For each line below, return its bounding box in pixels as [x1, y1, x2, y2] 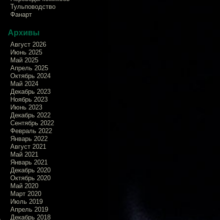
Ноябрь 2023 [10, 95, 48, 103]
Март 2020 [10, 190, 41, 197]
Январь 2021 [10, 158, 48, 166]
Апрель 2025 [10, 64, 48, 72]
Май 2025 [10, 56, 38, 64]
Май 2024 [10, 80, 38, 87]
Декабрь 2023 [10, 87, 51, 95]
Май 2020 [10, 182, 38, 190]
